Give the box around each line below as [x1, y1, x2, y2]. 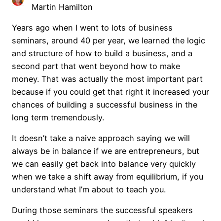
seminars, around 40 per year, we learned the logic [12, 35, 205, 45]
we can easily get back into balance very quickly [12, 159, 196, 169]
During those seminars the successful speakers [12, 205, 193, 216]
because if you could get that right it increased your [12, 86, 209, 97]
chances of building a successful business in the [12, 99, 197, 110]
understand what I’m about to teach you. [12, 184, 166, 195]
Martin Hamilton [32, 1, 93, 12]
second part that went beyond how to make [12, 61, 180, 71]
